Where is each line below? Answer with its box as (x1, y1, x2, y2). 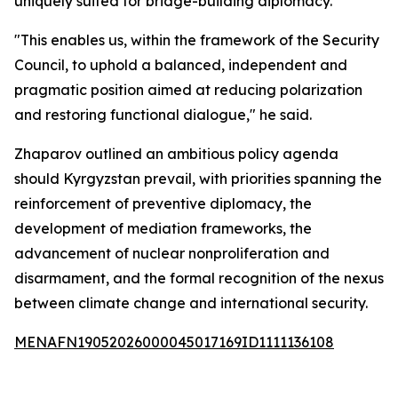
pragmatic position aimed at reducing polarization (14, 81, 362, 99)
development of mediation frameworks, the (14, 219, 312, 237)
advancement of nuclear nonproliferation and (14, 244, 330, 262)
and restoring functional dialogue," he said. (14, 106, 312, 123)
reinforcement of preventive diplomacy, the (14, 195, 312, 212)
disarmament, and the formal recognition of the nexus (14, 269, 384, 287)
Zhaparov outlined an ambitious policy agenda (14, 145, 338, 163)
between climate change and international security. (14, 294, 368, 312)
